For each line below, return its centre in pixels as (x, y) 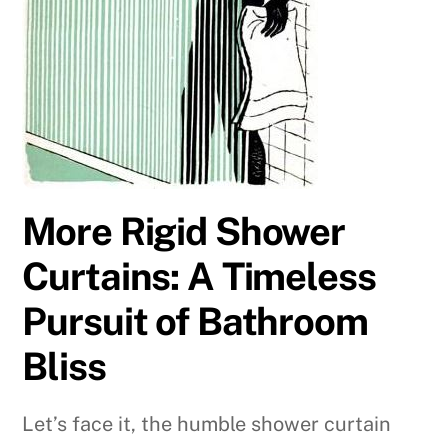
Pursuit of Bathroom (195, 322)
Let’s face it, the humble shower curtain (207, 424)
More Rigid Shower (184, 232)
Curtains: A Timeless (199, 277)
